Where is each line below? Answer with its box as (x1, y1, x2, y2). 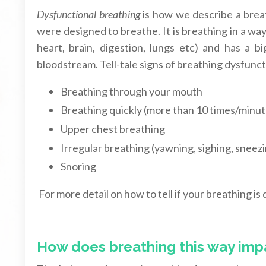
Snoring (61, 160, 98, 173)
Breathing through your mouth (61, 84, 202, 98)
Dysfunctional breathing (37, 7, 140, 21)
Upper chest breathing (61, 122, 165, 136)
